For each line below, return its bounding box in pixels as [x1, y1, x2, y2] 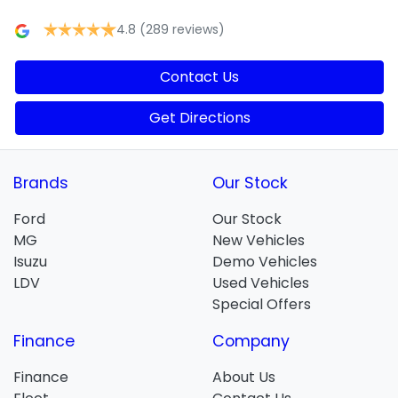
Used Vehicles [212, 272, 309, 293]
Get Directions [148, 107, 251, 128]
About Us [212, 366, 275, 387]
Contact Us [160, 66, 239, 87]
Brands [13, 171, 68, 194]
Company [212, 330, 290, 352]
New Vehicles [212, 229, 305, 251]
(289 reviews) [139, 20, 225, 38]
